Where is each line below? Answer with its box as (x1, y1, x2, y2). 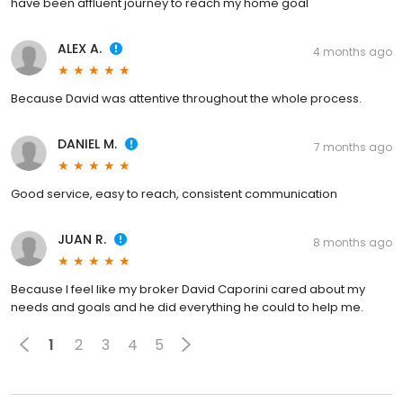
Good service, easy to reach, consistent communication (11, 185, 337, 203)
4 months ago (313, 44, 392, 60)
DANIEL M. (58, 135, 117, 154)
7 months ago (314, 139, 392, 156)
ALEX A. (58, 40, 102, 58)
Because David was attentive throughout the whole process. (11, 90, 362, 108)
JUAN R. (58, 230, 106, 249)
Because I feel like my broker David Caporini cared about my (11, 281, 365, 299)
